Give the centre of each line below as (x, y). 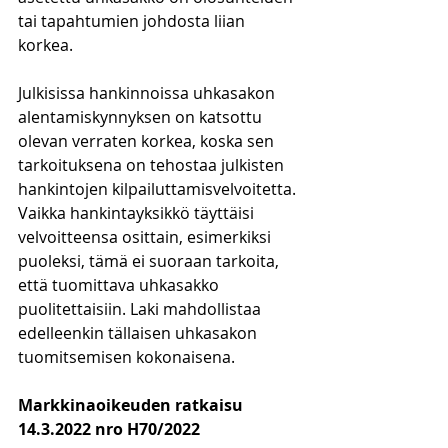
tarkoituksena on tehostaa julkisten (153, 165)
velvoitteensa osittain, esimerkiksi (146, 237)
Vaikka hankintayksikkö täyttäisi (138, 213)
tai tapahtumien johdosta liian (133, 21)
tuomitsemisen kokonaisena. (126, 357)
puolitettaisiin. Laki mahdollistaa (141, 309)
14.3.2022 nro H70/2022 (109, 429)
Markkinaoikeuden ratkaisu (132, 405)
